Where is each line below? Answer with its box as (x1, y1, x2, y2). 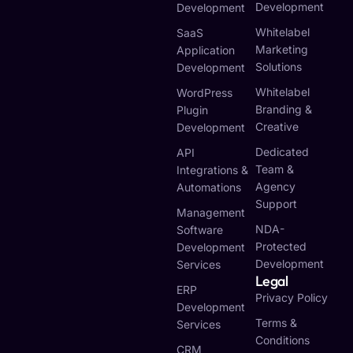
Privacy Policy (255, 291, 328, 305)
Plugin (176, 103, 208, 117)
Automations (176, 180, 241, 195)
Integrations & (176, 163, 248, 177)
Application (176, 43, 235, 58)
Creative (255, 120, 299, 134)
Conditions (255, 333, 310, 347)
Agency (255, 180, 295, 194)
